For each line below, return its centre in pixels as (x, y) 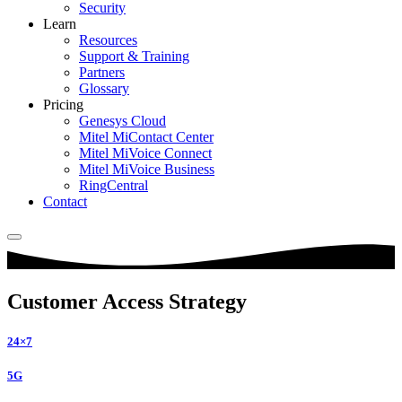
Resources (108, 40)
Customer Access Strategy (127, 302)
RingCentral (114, 185)
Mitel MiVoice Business (147, 169)
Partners (102, 72)
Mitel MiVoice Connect (145, 153)
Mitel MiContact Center (146, 137)
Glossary (104, 88)
